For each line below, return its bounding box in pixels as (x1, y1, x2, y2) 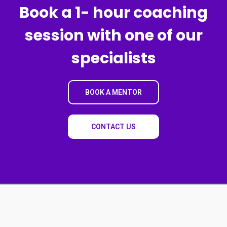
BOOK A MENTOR (85, 88, 142, 96)
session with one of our (24, 24, 203, 46)
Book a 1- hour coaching (19, 2, 208, 23)
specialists (71, 47, 156, 69)
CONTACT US (91, 122, 136, 131)
